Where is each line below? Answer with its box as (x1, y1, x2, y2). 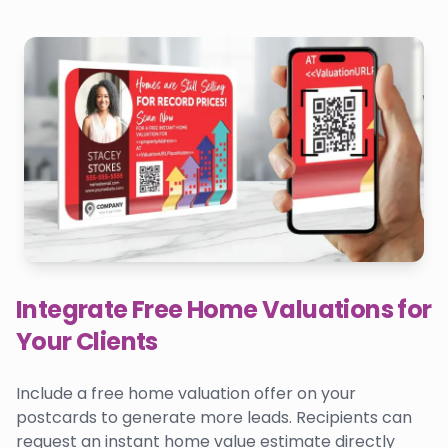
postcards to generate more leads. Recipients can (16, 405, 412, 429)
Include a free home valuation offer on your (16, 381, 356, 405)
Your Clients (16, 324, 158, 358)
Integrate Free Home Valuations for (16, 292, 432, 326)
